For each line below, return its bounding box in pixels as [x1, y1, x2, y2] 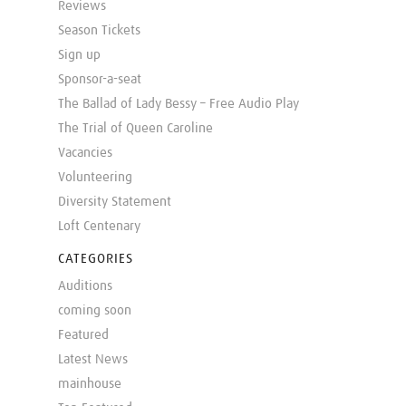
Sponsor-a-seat [58, 72, 141, 86]
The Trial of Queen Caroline [58, 121, 213, 135]
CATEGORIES [58, 251, 133, 266]
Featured [58, 327, 109, 342]
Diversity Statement [58, 194, 171, 208]
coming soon [58, 303, 131, 317]
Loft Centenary [58, 218, 140, 233]
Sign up [58, 47, 101, 62]
